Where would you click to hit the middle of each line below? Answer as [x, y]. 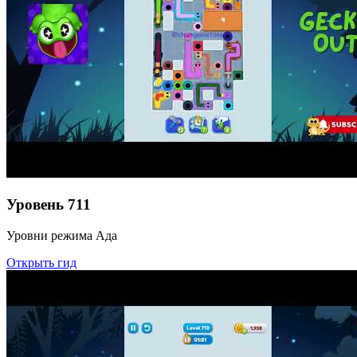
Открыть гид [41, 262]
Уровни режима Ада [62, 235]
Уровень [35, 205]
